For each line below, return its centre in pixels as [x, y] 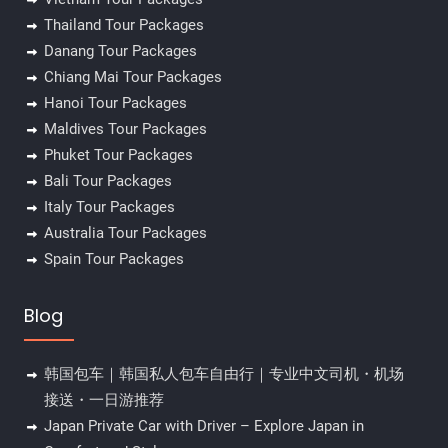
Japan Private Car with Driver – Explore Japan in [203, 426]
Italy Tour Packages [109, 207]
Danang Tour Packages [120, 51]
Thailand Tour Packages [123, 25]
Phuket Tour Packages [118, 155]
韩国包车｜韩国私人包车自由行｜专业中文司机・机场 [223, 374]
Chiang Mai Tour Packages [132, 77]
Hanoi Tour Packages [115, 103]
